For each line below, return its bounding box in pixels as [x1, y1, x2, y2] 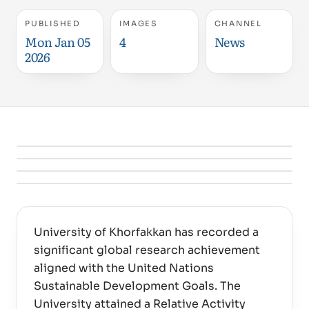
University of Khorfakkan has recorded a [34, 225, 259, 239]
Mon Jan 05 [25, 32, 90, 51]
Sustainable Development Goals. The [34, 279, 241, 293]
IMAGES [119, 19, 158, 28]
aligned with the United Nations [34, 261, 214, 275]
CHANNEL [214, 19, 262, 28]
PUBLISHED [25, 19, 81, 28]
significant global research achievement [34, 243, 260, 257]
